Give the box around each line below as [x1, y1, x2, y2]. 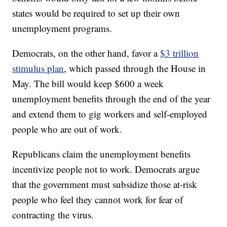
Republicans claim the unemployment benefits [12, 147, 191, 161]
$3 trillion [160, 47, 199, 60]
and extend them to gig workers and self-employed [12, 107, 208, 121]
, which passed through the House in [64, 62, 206, 75]
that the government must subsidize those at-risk [12, 178, 198, 191]
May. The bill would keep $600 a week [12, 77, 164, 90]
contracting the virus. [12, 208, 94, 221]
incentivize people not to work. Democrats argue [12, 163, 200, 176]
